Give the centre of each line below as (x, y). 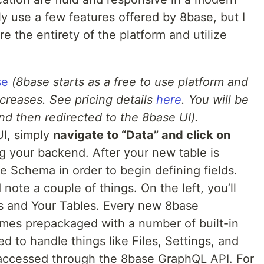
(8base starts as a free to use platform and (130, 82)
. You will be (215, 100)
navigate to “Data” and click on (142, 135)
